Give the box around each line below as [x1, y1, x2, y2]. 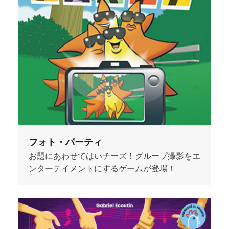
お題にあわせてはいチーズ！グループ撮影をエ [28, 150, 200, 162]
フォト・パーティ [28, 135, 102, 148]
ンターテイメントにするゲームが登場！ [28, 162, 176, 174]
